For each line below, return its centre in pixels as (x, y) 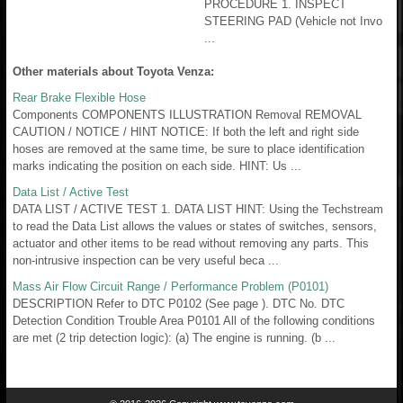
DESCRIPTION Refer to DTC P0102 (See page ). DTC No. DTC (179, 303)
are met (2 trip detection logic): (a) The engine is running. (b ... (174, 337)
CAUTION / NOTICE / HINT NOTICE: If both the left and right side (186, 131)
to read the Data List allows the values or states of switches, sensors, (195, 226)
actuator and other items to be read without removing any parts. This (191, 243)
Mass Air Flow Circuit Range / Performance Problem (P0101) (170, 286)
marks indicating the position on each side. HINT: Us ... (157, 166)
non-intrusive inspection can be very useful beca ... (146, 260)
